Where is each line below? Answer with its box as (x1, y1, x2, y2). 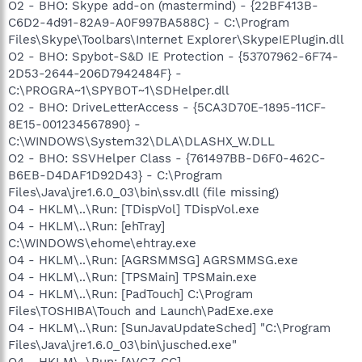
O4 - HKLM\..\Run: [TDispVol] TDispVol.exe (8, 201, 259, 217)
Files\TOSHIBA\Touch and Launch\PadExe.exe (8, 303, 274, 318)
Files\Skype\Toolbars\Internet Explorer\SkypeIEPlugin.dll (8, 32, 344, 47)
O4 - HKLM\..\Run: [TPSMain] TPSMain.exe (8, 269, 257, 284)
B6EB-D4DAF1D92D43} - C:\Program (8, 167, 222, 183)
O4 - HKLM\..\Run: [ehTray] (8, 218, 165, 234)
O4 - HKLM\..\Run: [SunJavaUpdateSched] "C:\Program (8, 320, 330, 335)
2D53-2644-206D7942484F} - (8, 65, 182, 81)
